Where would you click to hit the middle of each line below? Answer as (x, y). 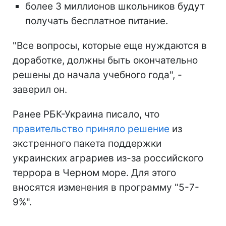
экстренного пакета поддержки (87, 144)
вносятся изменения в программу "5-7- (106, 188)
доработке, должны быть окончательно (105, 61)
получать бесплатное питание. (97, 21)
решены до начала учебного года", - (97, 75)
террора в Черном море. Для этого (94, 173)
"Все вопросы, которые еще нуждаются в (110, 46)
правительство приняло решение (91, 129)
